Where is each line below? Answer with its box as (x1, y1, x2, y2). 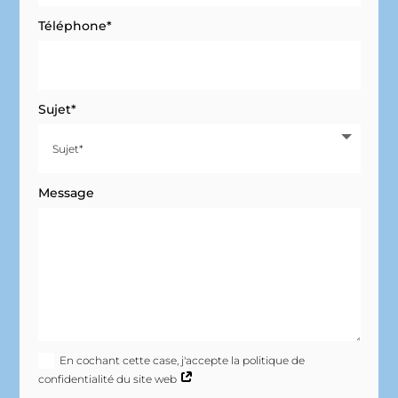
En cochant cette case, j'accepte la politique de (59, 353, 305, 367)
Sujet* (37, 101, 76, 118)
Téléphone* (37, 17, 112, 34)
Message (37, 185, 94, 202)
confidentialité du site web (37, 371, 179, 386)
